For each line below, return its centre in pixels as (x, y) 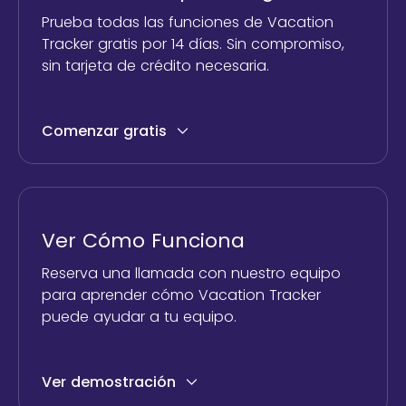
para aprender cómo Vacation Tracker (181, 295)
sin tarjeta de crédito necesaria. (155, 65)
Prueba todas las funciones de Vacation (188, 22)
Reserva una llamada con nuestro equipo (191, 273)
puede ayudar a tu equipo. (139, 316)
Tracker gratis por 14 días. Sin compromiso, (193, 43)
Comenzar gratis (104, 130)
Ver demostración (109, 382)
